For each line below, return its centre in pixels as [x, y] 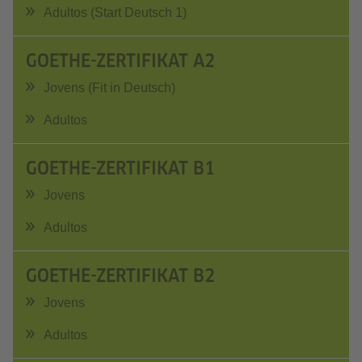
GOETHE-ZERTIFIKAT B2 [120, 276]
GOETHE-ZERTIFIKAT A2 [120, 61]
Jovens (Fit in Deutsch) [109, 88]
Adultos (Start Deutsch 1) [115, 13]
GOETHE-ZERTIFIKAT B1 [120, 168]
